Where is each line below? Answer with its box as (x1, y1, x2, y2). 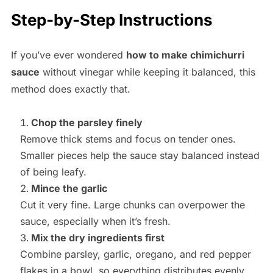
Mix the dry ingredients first (30, 232, 165, 244)
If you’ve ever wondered (10, 49, 126, 62)
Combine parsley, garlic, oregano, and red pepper (19, 248, 251, 261)
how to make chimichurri (126, 49, 244, 62)
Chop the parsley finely (30, 116, 143, 129)
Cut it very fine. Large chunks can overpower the (19, 199, 245, 211)
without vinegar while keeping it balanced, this (39, 66, 255, 79)
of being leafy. (19, 166, 87, 179)
